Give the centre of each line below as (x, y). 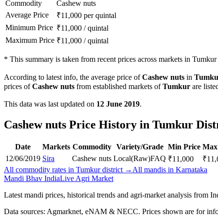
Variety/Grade (140, 146)
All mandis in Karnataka (170, 169)
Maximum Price (30, 40)
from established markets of (118, 87)
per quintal (100, 16)
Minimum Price (29, 28)
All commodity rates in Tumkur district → (68, 169)
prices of (18, 87)
